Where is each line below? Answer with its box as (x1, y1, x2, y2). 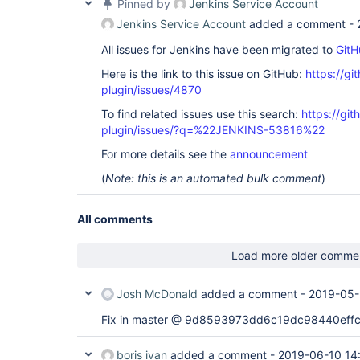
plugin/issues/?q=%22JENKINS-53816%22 (101, 123, 325, 137)
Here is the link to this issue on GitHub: (101, 67, 305, 80)
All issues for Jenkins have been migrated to (101, 43, 336, 56)
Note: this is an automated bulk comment (105, 171, 321, 185)
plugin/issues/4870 (101, 83, 202, 96)
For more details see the (101, 147, 230, 161)
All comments (77, 212, 153, 226)
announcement (230, 147, 308, 161)
